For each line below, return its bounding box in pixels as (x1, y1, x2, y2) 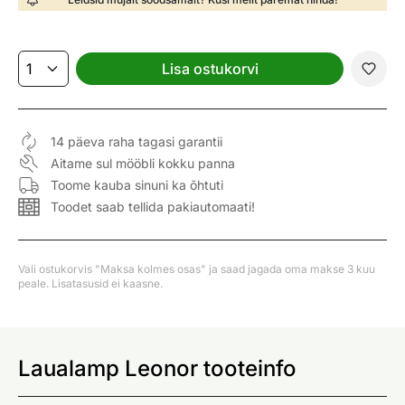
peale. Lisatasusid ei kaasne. (18, 276, 163, 290)
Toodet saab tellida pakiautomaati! (51, 198, 255, 214)
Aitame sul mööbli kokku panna (51, 155, 235, 171)
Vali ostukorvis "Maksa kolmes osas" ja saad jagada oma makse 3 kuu (18, 261, 375, 276)
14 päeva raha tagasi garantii (51, 133, 222, 149)
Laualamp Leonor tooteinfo (18, 354, 297, 381)
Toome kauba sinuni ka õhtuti (51, 176, 223, 193)
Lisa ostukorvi (161, 59, 259, 78)
